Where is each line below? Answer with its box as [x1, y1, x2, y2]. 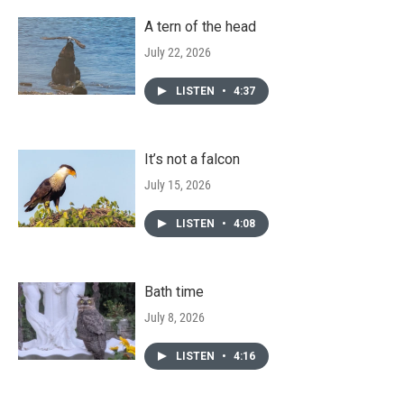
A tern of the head [144, 18, 256, 36]
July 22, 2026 [144, 45, 211, 60]
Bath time [144, 283, 204, 301]
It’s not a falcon [144, 151, 240, 169]
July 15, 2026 [144, 178, 211, 193]
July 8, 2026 [144, 310, 205, 326]
